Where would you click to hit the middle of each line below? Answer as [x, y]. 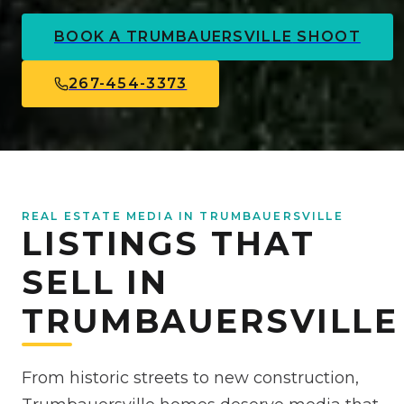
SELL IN [96, 283]
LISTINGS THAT [169, 244]
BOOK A [90, 37]
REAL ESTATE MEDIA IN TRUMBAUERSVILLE [183, 216]
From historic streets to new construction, [190, 378]
